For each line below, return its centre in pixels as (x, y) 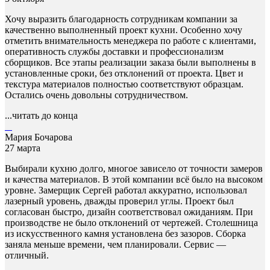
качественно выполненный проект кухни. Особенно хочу (124, 30)
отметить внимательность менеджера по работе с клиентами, (130, 41)
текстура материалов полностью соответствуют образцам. (124, 84)
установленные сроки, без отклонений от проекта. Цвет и (124, 74)
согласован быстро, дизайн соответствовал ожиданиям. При (129, 212)
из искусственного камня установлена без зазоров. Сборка (125, 234)
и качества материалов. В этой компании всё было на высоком (134, 180)
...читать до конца (41, 116)
